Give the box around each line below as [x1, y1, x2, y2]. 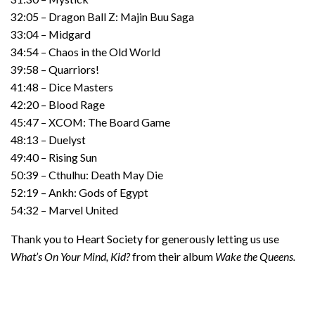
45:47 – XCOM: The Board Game [11, 115, 170, 129]
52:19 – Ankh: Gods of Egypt [11, 186, 148, 200]
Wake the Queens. [215, 250, 295, 264]
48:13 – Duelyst [11, 133, 86, 147]
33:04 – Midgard [11, 27, 91, 41]
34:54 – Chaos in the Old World [11, 45, 160, 59]
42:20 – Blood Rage [11, 98, 105, 112]
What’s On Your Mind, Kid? [11, 250, 130, 264]
